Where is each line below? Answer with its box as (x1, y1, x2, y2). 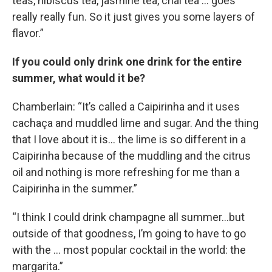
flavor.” (12, 27, 44, 39)
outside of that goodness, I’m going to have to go (12, 227, 246, 240)
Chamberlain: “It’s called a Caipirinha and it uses (12, 100, 240, 113)
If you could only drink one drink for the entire (12, 55, 242, 68)
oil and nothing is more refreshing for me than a (12, 166, 240, 178)
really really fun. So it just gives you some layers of (12, 10, 255, 23)
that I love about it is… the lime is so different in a (12, 133, 246, 146)
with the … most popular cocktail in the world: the (12, 243, 246, 256)
